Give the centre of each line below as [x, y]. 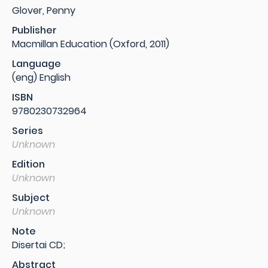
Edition [28, 164]
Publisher [34, 30]
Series [28, 131]
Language [36, 64]
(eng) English [41, 77]
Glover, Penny [44, 10]
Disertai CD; [39, 245]
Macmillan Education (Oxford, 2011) [91, 44]
